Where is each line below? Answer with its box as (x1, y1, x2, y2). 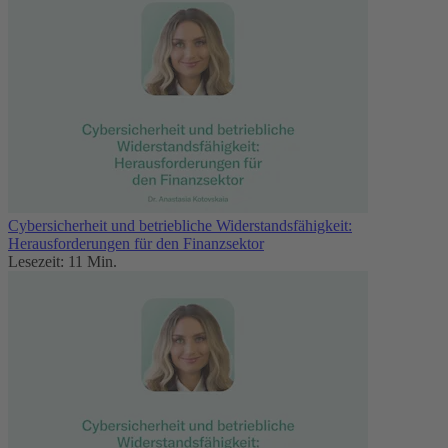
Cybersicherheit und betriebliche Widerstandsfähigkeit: (8, 217, 352, 235)
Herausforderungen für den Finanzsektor (8, 235, 264, 253)
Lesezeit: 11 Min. (8, 253, 117, 271)
